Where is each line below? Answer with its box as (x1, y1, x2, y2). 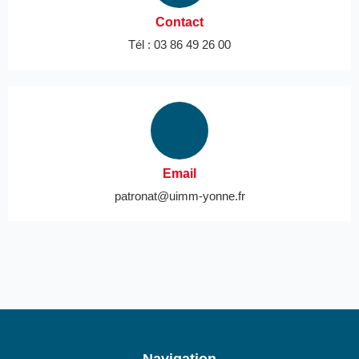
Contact (155, 14, 204, 29)
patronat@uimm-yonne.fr (114, 188, 245, 203)
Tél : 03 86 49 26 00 (128, 37, 231, 51)
